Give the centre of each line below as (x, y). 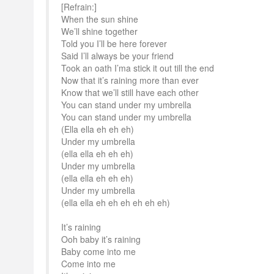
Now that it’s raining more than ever (130, 80)
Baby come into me (98, 251)
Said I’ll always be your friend (117, 56)
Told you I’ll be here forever (114, 43)
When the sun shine (100, 19)
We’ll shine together (99, 31)
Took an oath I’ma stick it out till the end (138, 68)
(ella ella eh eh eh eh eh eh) (116, 202)
